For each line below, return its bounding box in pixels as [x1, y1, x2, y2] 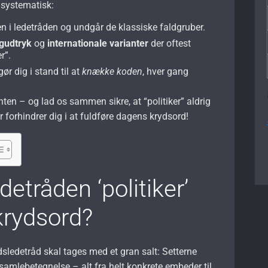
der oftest [148, 37, 191, 49]
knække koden [82, 65, 143, 77]
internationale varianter [47, 37, 149, 49]
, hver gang [142, 65, 189, 77]
